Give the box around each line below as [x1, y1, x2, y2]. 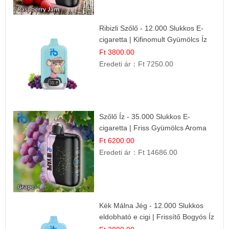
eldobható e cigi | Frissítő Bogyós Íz [99, 212, 215, 221]
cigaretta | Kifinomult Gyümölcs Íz [99, 35, 208, 43]
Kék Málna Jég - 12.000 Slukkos [99, 201, 204, 210]
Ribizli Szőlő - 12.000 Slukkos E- [99, 24, 204, 32]
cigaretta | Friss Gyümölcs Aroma [99, 124, 207, 132]
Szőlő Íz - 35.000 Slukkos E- [99, 112, 191, 121]
